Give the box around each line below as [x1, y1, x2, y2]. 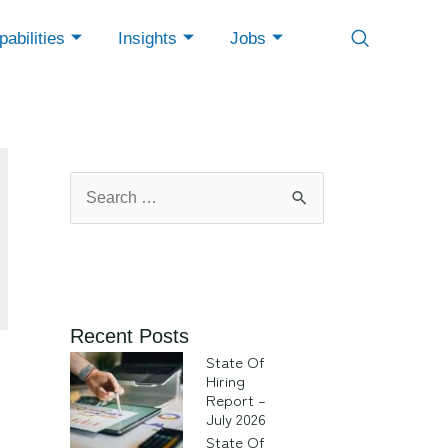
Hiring [205, 370, 245, 392]
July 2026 [205, 408, 266, 430]
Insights [117, 28, 177, 48]
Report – [205, 389, 266, 411]
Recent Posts [70, 325, 189, 348]
